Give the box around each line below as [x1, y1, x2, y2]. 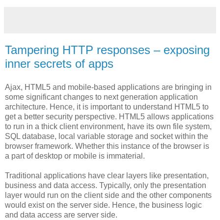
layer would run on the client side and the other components [5, 191, 212, 199]
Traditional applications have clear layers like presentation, [5, 171, 209, 180]
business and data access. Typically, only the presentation [5, 181, 206, 190]
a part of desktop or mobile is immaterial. [5, 151, 145, 160]
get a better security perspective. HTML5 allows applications [5, 112, 214, 121]
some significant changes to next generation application [5, 92, 198, 101]
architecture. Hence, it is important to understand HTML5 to [5, 102, 209, 111]
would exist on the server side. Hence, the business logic [5, 200, 202, 209]
